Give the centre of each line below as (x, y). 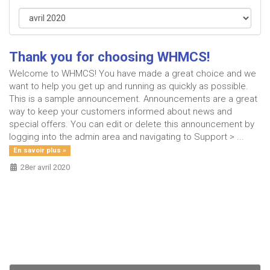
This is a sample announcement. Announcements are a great (133, 99)
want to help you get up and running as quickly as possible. (129, 86)
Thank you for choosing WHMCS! (109, 57)
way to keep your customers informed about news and (121, 111)
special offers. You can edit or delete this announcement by (132, 124)
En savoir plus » (39, 150)
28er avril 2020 (44, 167)
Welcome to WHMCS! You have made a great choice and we (133, 74)
